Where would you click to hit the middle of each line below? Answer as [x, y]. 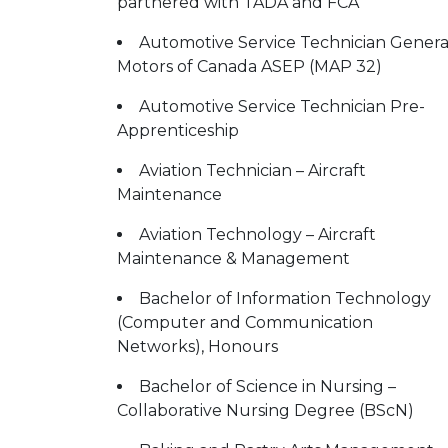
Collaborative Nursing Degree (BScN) [265, 410]
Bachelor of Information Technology [285, 298]
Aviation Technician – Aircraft [252, 170]
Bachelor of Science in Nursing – [267, 386]
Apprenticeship [178, 130]
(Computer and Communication [245, 322]
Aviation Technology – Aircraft [257, 234]
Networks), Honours [197, 346]
